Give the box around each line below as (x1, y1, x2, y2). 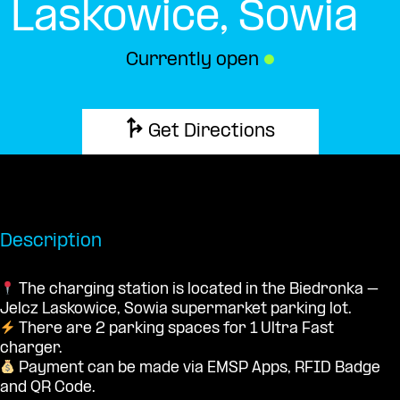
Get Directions (147, 122, 275, 143)
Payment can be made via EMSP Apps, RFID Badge (15, 359, 381, 377)
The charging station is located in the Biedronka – (15, 280, 379, 298)
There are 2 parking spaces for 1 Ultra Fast (15, 320, 335, 337)
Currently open (125, 50, 263, 71)
